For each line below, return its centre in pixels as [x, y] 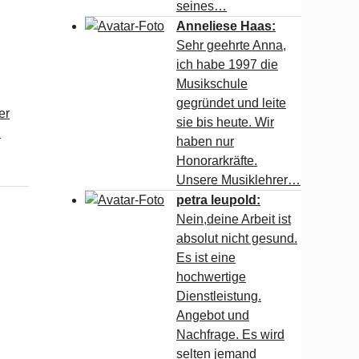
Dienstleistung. [219, 296]
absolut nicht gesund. [237, 238]
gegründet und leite [231, 103]
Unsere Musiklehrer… [238, 180]
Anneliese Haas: [226, 26]
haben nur [205, 141]
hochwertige [211, 277]
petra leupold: [218, 200]
